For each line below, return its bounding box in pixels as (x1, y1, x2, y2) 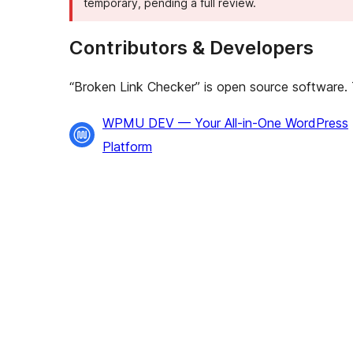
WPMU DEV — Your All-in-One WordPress (102, 115, 348, 132)
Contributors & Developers (69, 36, 314, 60)
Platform (102, 139, 152, 155)
